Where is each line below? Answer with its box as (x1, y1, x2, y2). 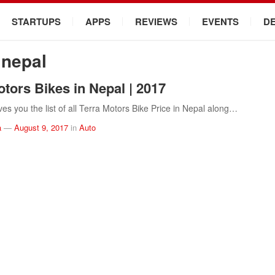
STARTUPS (12, 15, 61, 28)
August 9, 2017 (14, 122, 68, 133)
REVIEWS (135, 15, 177, 28)
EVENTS (202, 15, 239, 28)
